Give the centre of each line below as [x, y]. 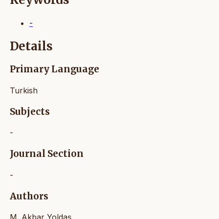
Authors [29, 196]
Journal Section [47, 154]
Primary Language [55, 69]
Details [31, 46]
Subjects [30, 111]
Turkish [24, 91]
